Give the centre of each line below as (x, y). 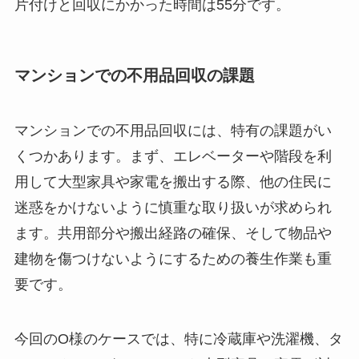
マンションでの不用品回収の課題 (134, 75)
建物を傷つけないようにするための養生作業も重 (173, 259)
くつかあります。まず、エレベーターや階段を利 (173, 157)
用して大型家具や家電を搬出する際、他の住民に (173, 182)
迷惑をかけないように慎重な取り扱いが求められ (173, 208)
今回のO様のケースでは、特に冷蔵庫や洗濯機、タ (178, 339)
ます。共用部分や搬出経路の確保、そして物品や (173, 234)
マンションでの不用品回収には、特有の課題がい (173, 131)
